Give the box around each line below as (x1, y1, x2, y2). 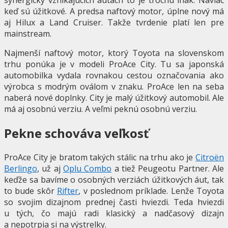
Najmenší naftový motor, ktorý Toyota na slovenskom (4, 47, 224, 59)
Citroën (195, 151, 224, 163)
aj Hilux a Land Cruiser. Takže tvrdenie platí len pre (4, 16, 224, 28)
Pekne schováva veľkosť (4, 124, 149, 141)
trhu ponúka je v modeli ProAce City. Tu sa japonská (4, 58, 224, 70)
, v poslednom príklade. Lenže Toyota (78, 185, 224, 196)
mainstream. (4, 27, 51, 39)
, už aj (37, 162, 63, 174)
